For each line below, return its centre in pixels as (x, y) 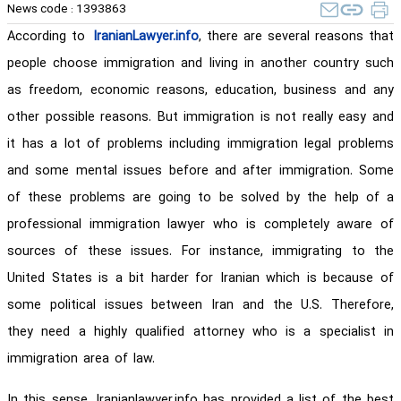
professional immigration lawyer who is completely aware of (200, 225)
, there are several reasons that (296, 37)
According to (50, 37)
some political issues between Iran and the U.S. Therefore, (200, 305)
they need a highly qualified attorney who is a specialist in (200, 332)
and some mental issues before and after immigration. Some (200, 171)
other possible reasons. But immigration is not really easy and (200, 117)
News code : (42, 10)
